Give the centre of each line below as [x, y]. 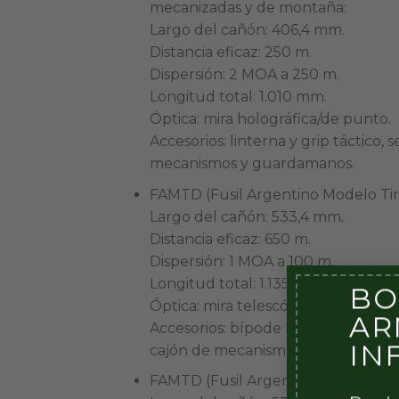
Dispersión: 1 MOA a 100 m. [241, 261]
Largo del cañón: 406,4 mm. [247, 30]
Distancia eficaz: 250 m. [230, 53]
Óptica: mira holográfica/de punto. [270, 119]
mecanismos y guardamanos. [252, 164]
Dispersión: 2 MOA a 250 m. [244, 75]
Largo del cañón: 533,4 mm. [246, 216]
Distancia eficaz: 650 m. [230, 239]
